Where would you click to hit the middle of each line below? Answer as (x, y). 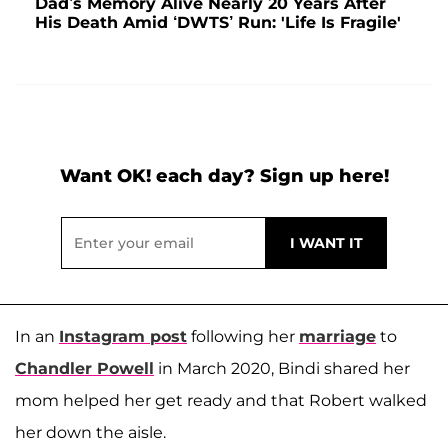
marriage (337, 337)
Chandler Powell (84, 369)
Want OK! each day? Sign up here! (224, 176)
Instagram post (123, 337)
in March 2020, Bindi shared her (282, 369)
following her (243, 337)
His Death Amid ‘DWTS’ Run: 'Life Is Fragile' (218, 23)
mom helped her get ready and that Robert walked (221, 401)
